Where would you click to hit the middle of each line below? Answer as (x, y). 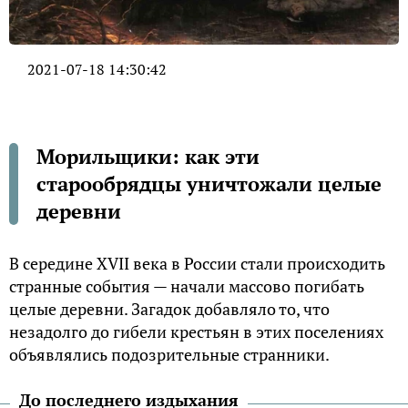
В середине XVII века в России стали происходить (197, 264)
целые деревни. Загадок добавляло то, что (169, 309)
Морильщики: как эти (148, 157)
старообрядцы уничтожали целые (209, 184)
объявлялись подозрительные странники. (169, 355)
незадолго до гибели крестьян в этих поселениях (196, 332)
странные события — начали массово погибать (187, 286)
